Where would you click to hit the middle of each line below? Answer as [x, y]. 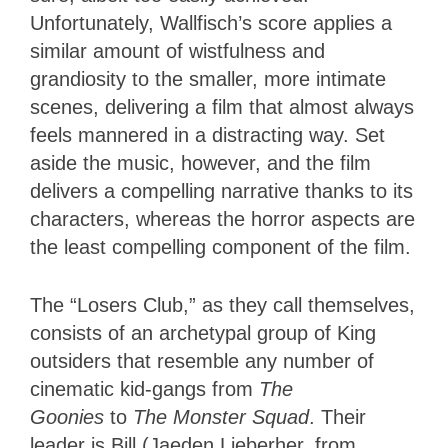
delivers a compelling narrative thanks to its [221, 191]
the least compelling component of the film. [220, 247]
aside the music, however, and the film [200, 163]
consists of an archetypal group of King [203, 333]
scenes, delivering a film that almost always [222, 107]
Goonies [70, 417]
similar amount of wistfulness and [177, 51]
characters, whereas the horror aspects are [222, 219]
